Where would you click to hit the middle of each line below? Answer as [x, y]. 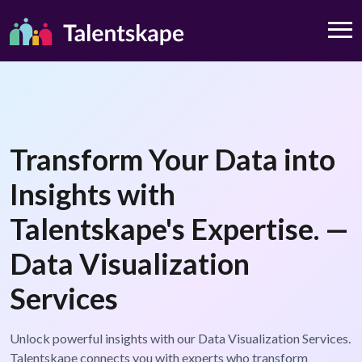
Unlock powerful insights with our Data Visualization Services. [180, 339]
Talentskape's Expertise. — [179, 229]
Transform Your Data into [173, 160]
